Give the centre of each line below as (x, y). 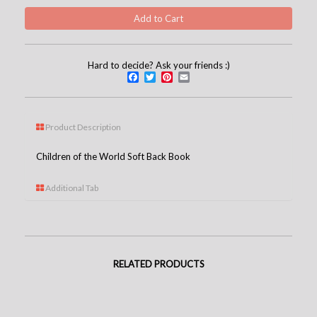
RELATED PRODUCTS (158, 264)
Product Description (82, 127)
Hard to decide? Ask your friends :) (158, 65)
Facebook (171, 76)
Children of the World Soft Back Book (113, 156)
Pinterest (204, 76)
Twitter (181, 76)
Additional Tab (71, 188)
